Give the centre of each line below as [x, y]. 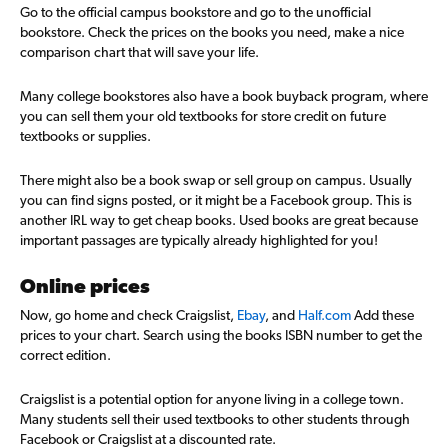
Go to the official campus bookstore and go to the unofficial [195, 12]
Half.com [324, 315]
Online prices [85, 286]
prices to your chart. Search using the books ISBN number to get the [221, 335]
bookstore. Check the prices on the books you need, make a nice [212, 32]
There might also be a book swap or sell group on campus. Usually [216, 180]
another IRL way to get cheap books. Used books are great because [219, 220]
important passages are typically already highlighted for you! [199, 240]
